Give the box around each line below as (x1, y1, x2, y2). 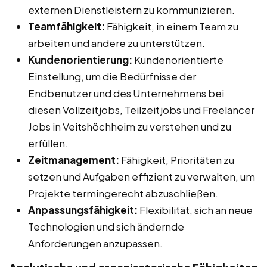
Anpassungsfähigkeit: (28, 203, 138, 217)
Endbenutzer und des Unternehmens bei (28, 86, 224, 100)
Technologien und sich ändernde (28, 220, 184, 234)
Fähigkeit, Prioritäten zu (119, 153, 234, 167)
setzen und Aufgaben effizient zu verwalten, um (28, 170, 255, 184)
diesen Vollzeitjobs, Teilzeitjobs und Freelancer (28, 103, 254, 117)
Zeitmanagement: (28, 153, 119, 167)
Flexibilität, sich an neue (138, 203, 253, 217)
